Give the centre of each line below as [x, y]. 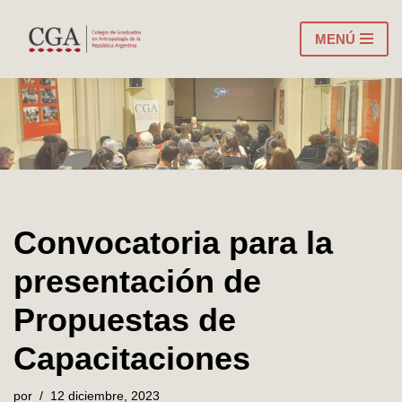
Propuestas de [125, 319]
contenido [42, 91]
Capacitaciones [132, 358]
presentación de [137, 281]
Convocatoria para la [173, 242]
